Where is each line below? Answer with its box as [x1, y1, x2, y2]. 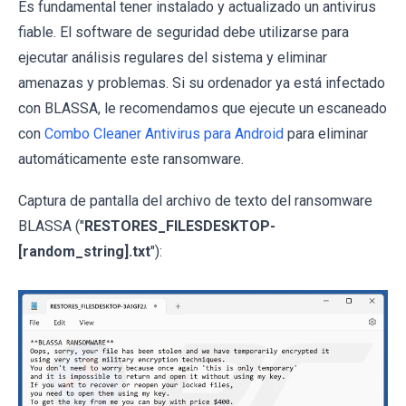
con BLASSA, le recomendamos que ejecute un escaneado [18, 99, 387, 117]
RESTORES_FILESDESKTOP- [84, 217, 275, 235]
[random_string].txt [18, 242, 150, 260]
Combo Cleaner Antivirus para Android [44, 124, 284, 142]
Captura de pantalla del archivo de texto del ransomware [18, 191, 372, 209]
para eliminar [284, 124, 368, 142]
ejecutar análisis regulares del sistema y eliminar [18, 48, 327, 66]
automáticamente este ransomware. [18, 150, 244, 168]
